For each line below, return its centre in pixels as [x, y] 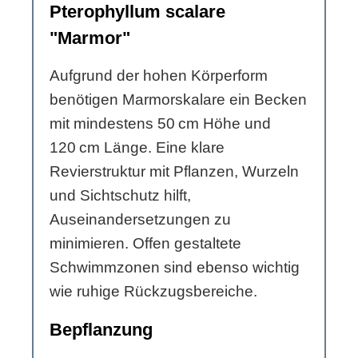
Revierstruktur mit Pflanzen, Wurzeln [174, 172]
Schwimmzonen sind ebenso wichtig [175, 268]
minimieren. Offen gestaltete [145, 244]
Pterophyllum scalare [137, 12]
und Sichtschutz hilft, [120, 196]
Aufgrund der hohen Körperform [159, 76]
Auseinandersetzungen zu [140, 220]
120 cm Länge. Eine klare [137, 148]
